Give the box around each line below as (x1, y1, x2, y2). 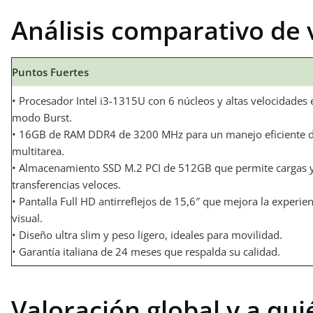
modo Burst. (12, 110, 72, 124)
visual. (12, 211, 43, 225)
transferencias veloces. (12, 177, 121, 191)
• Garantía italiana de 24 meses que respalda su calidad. (12, 245, 280, 259)
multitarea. (12, 144, 64, 158)
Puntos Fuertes (12, 65, 89, 79)
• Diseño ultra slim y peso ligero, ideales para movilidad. (12, 228, 282, 242)
